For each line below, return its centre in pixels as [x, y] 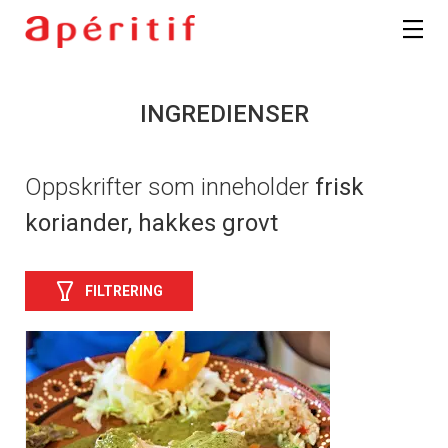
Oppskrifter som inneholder [170, 187]
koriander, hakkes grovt [151, 223]
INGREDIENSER [224, 114]
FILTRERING [124, 290]
